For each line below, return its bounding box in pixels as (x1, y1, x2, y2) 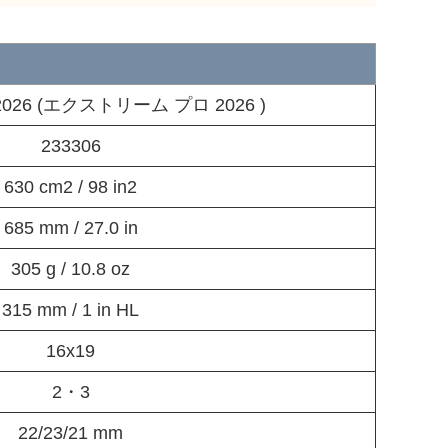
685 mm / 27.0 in (3, 217, 138, 238)
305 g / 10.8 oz (11, 258, 130, 279)
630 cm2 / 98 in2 (4, 176, 137, 197)
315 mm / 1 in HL (2, 299, 139, 320)
